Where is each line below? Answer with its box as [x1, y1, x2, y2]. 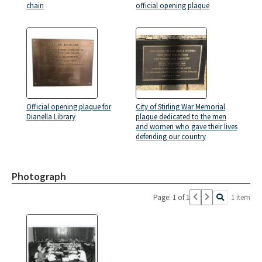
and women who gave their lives [136, 121, 237, 132]
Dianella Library [26, 111, 75, 122]
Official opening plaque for [26, 101, 111, 112]
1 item [231, 192, 250, 202]
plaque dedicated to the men [136, 111, 226, 122]
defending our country [136, 131, 206, 142]
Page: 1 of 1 [153, 192, 189, 202]
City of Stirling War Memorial [136, 101, 225, 112]
